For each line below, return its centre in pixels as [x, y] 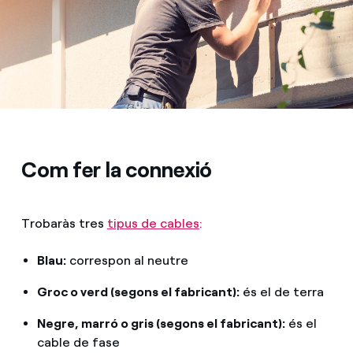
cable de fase [78, 343]
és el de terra [281, 292]
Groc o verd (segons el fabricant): [138, 292]
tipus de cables [153, 224]
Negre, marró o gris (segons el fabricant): [161, 324]
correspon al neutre [127, 261]
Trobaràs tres [64, 224]
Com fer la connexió [117, 170]
